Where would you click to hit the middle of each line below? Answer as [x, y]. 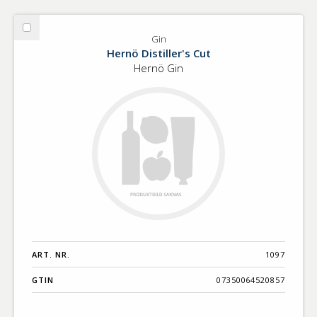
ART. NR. [51, 255]
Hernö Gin [158, 68]
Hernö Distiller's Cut [158, 53]
